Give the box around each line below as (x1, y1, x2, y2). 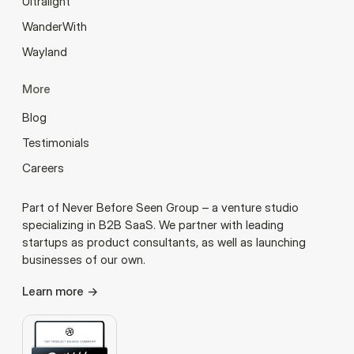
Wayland (22, 43, 67, 59)
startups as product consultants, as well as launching (22, 234, 306, 250)
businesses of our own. (22, 251, 145, 267)
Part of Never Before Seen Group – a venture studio (22, 199, 299, 215)
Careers (22, 160, 64, 175)
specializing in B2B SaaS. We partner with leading (22, 217, 284, 232)
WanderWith (22, 18, 87, 34)
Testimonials (22, 134, 89, 150)
